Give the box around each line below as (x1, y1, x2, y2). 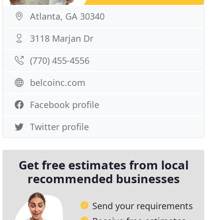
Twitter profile (30, 121, 89, 133)
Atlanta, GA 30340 (30, 10, 105, 22)
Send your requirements (92, 199, 193, 212)
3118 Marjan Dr (30, 32, 94, 44)
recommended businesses (27, 170, 180, 187)
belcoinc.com (30, 77, 86, 88)
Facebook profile (30, 99, 100, 110)
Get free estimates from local (18, 157, 189, 173)
